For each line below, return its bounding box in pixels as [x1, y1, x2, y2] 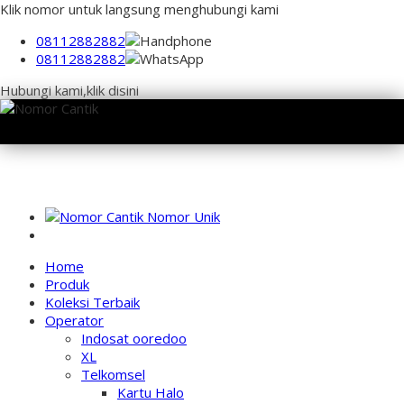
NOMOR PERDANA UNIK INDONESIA [112, 227, 328, 243]
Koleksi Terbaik [45, 293, 140, 311]
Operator [45, 311, 104, 329]
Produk [45, 275, 89, 293]
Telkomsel [81, 365, 145, 383]
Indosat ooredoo [81, 329, 187, 347]
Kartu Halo [117, 383, 184, 401]
